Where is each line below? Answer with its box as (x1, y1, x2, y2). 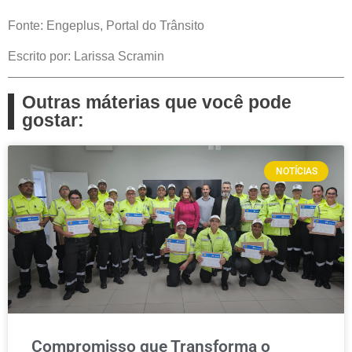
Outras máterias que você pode (22, 91, 291, 112)
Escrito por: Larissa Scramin (8, 49, 164, 63)
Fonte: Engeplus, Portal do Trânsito (8, 19, 204, 33)
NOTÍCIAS (275, 166, 317, 178)
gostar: (22, 109, 84, 130)
